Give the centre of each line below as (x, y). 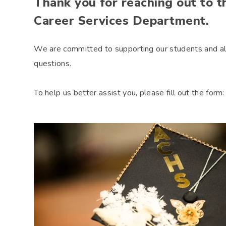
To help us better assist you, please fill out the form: (129, 93)
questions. (53, 64)
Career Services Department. (122, 21)
